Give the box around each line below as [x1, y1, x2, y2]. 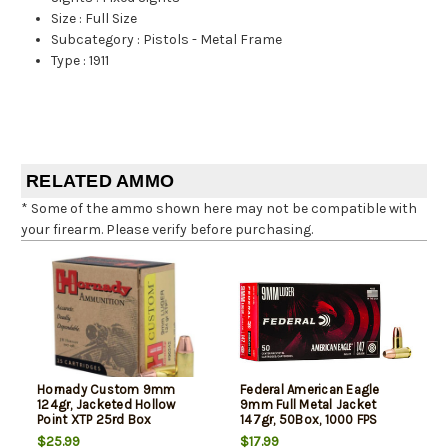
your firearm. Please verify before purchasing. [21, 220, 313, 238]
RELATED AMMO [26, 170, 174, 191]
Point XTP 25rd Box [37, 411, 152, 427]
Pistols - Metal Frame [143, 30, 283, 48]
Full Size [85, 9, 138, 27]
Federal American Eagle [240, 381, 380, 397]
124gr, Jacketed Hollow [37, 396, 176, 412]
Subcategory [51, 30, 135, 48]
